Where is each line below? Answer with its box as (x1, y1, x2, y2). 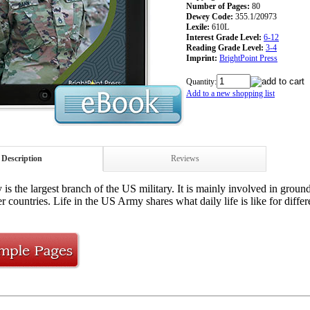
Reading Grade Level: (186, 42, 264, 53)
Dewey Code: (186, 11, 233, 21)
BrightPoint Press (219, 53, 277, 63)
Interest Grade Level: (186, 32, 262, 42)
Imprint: (186, 53, 217, 63)
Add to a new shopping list (186, 88, 275, 98)
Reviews (170, 154, 199, 163)
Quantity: (186, 76, 217, 86)
